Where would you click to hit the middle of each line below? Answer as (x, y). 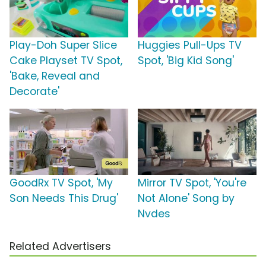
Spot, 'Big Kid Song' (186, 61)
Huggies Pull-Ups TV (190, 45)
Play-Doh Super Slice (63, 45)
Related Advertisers (60, 247)
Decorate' (34, 92)
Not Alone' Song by (186, 199)
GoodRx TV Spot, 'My (61, 183)
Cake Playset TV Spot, (66, 61)
